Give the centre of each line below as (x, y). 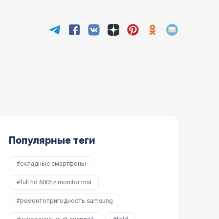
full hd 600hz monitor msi (56, 182)
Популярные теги (52, 141)
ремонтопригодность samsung (66, 201)
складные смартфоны (53, 164)
